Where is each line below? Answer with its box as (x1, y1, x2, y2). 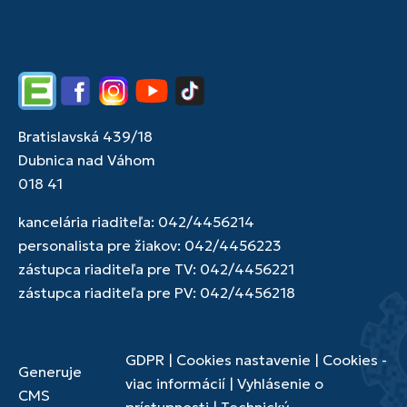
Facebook (55, 92, 124, 111)
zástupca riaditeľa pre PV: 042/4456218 (18, 283, 295, 302)
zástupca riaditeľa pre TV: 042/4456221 (18, 260, 294, 278)
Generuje (18, 362, 82, 381)
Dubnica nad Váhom (18, 151, 155, 169)
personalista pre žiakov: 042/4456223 (18, 236, 282, 254)
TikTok (170, 92, 213, 111)
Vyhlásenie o (237, 374, 323, 392)
